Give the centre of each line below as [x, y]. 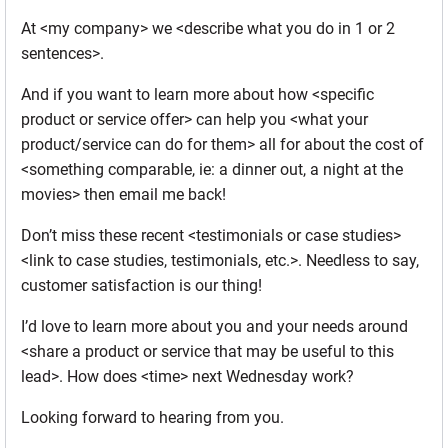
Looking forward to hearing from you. [152, 418]
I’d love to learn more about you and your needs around [214, 327]
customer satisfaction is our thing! [141, 286]
